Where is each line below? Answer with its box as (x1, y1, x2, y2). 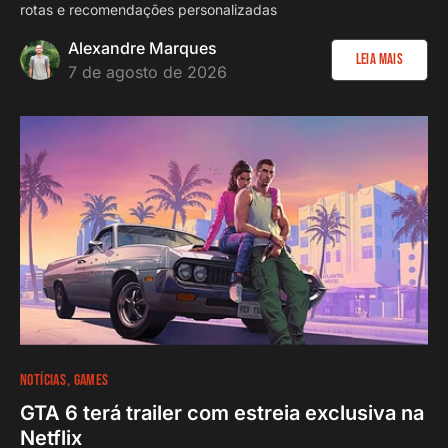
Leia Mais (355, 49, 403, 69)
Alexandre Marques (68, 37, 217, 58)
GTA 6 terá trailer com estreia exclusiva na (20, 400, 424, 425)
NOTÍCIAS (20, 370, 67, 390)
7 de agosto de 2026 (68, 61, 227, 82)
